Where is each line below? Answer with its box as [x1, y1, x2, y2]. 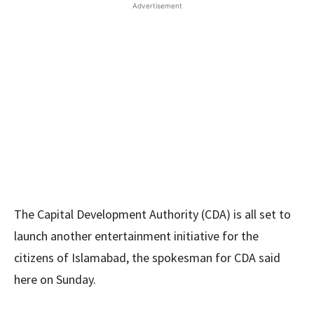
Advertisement [132, 1, 182, 10]
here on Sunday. [14, 271, 96, 287]
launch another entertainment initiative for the [14, 228, 259, 244]
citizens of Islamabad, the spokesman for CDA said [14, 250, 280, 266]
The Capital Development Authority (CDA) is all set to [14, 206, 291, 222]
